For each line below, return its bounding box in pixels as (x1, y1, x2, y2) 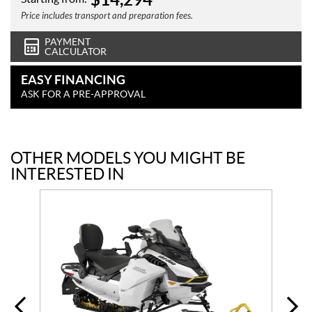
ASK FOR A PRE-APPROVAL (21, 88, 146, 100)
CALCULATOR (45, 46, 107, 58)
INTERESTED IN (10, 165, 124, 184)
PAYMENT (45, 36, 91, 48)
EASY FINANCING (21, 72, 125, 88)
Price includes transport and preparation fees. (21, 10, 193, 22)
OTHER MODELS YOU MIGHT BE (10, 149, 245, 168)
